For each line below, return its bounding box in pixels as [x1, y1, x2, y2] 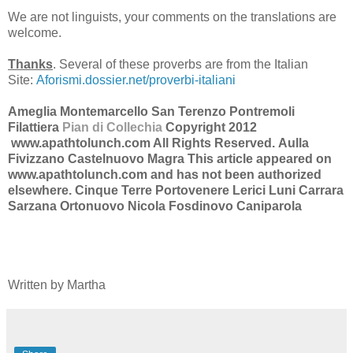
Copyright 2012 [165, 121, 257, 135]
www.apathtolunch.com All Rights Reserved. [8, 136, 275, 150]
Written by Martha [8, 278, 106, 292]
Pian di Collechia [59, 121, 165, 135]
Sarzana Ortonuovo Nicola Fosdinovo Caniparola [8, 199, 302, 214]
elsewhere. [8, 184, 72, 198]
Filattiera [8, 121, 59, 135]
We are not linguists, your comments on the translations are [8, 10, 336, 24]
